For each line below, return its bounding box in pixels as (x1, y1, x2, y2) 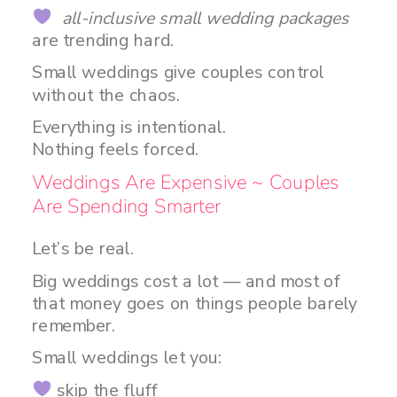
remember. (32, 313, 116, 338)
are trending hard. (32, 27, 175, 52)
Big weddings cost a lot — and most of (32, 269, 340, 293)
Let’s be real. (32, 237, 135, 261)
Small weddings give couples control (32, 60, 324, 84)
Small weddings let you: (32, 346, 222, 370)
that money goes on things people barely (32, 291, 358, 315)
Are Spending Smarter (32, 191, 222, 220)
